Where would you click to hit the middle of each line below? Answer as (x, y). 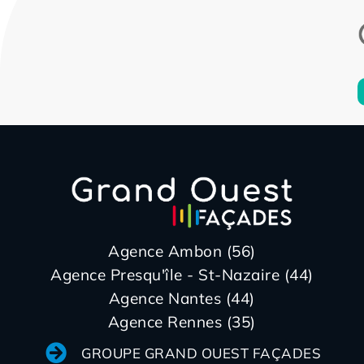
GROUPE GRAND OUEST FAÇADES (201, 353)
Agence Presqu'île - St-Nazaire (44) (182, 275)
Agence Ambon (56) (182, 251)
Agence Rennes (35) (182, 322)
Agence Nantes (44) (182, 299)
